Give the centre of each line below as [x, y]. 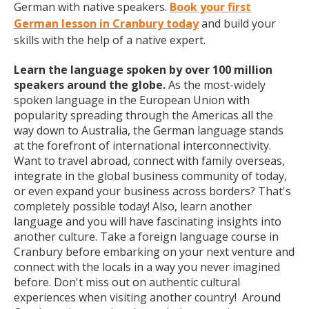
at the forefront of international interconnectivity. [142, 146]
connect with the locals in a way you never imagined [147, 267]
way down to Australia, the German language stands [149, 130]
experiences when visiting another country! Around [147, 297]
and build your [237, 23]
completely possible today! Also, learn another [133, 206]
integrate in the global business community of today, [150, 176]
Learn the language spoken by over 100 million [143, 70]
